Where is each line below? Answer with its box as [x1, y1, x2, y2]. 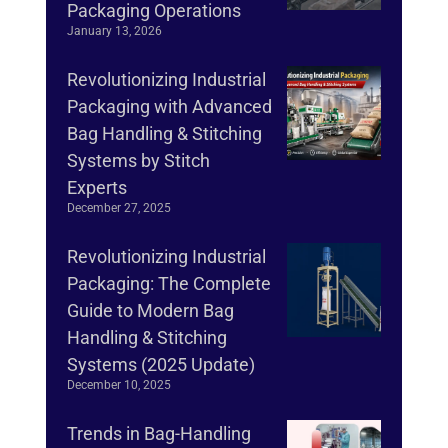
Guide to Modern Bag [67, 300, 234, 322]
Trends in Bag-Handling [67, 423, 251, 445]
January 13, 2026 [67, 24, 162, 39]
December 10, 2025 [67, 378, 171, 393]
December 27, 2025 [67, 201, 171, 216]
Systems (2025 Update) [67, 354, 255, 376]
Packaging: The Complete [67, 273, 271, 295]
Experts [67, 177, 127, 199]
